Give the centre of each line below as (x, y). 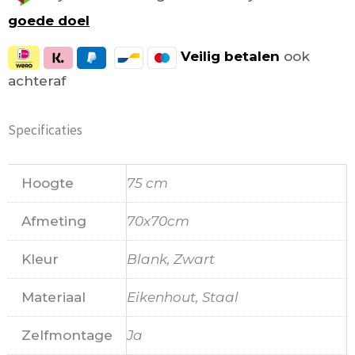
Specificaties (45, 130)
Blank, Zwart (171, 259)
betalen (252, 57)
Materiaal (53, 297)
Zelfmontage (67, 335)
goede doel (49, 21)
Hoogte (48, 183)
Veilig (200, 57)
